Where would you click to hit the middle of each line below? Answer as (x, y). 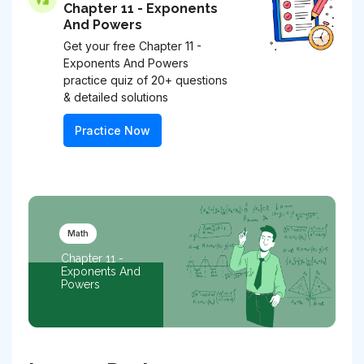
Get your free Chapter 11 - (132, 45)
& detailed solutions (116, 97)
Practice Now (113, 130)
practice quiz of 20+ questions (145, 80)
